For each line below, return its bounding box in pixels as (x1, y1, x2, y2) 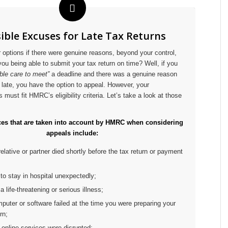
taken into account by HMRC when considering (33, 119, 183, 127)
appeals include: (46, 129, 98, 137)
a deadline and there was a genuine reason (49, 70, 177, 78)
